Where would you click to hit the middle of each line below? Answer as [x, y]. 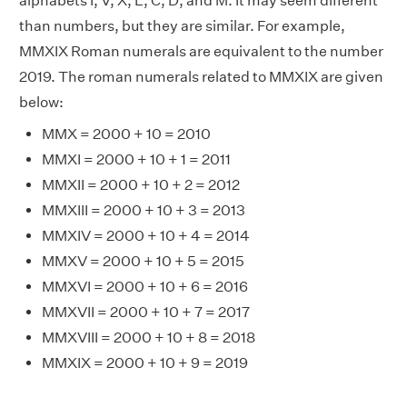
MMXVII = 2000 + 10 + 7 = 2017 [146, 313]
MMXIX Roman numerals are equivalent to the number [201, 52]
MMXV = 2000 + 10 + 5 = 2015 [143, 262]
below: [41, 103]
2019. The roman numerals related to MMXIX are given [201, 77]
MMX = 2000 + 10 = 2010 [126, 134]
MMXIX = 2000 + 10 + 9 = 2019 [145, 363]
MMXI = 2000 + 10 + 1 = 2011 [136, 160]
